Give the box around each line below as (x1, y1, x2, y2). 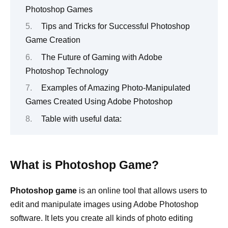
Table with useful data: (41, 114, 122, 123)
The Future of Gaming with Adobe (41, 52, 162, 62)
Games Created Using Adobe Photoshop (25, 97, 173, 106)
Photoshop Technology (25, 66, 108, 75)
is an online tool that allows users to (77, 186, 207, 195)
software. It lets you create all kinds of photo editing (10, 213, 193, 222)
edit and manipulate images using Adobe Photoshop (10, 199, 198, 209)
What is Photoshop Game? (10, 158, 159, 172)
